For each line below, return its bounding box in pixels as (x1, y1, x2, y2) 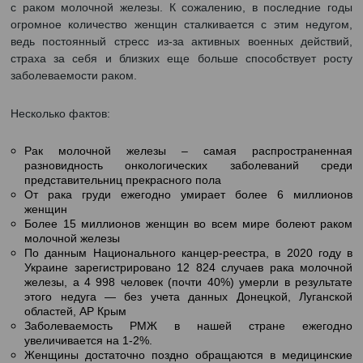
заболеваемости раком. (11, 140, 160, 155)
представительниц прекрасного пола (28, 261, 258, 276)
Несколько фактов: (11, 184, 129, 199)
